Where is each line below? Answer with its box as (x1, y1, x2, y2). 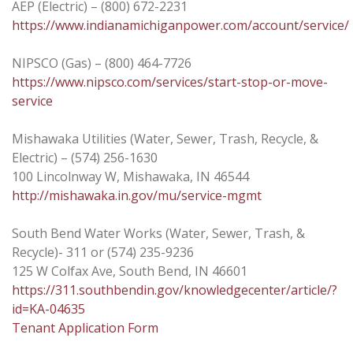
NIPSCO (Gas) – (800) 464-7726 (12, 54, 191, 72)
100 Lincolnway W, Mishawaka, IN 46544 (12, 167, 249, 185)
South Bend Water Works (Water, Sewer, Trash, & (12, 224, 305, 242)
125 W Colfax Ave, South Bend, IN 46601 (12, 262, 247, 280)
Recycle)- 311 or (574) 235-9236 (12, 243, 194, 261)
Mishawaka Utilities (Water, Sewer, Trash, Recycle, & (12, 129, 318, 147)
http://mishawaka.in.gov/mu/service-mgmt (12, 186, 262, 204)
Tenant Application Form (12, 318, 158, 336)
